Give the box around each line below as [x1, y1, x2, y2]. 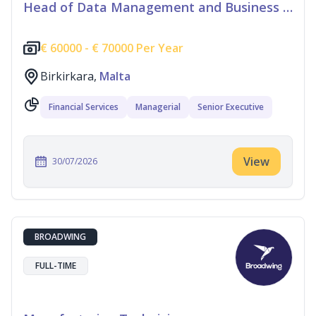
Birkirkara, [40, 68, 99, 84]
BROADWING [35, 231, 86, 243]
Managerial [135, 101, 181, 113]
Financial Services [49, 101, 119, 113]
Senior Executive [197, 101, 264, 113]
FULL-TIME [35, 260, 76, 272]
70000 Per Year [99, 40, 183, 56]
